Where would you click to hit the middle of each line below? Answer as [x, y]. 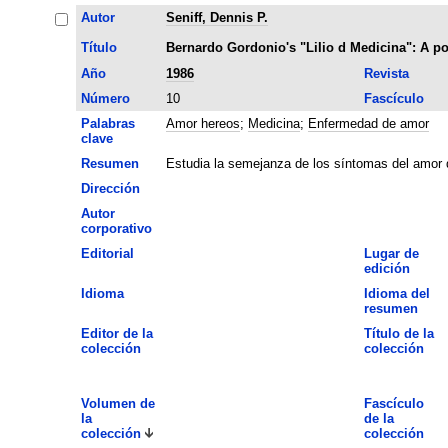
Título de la [398, 333]
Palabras [107, 123]
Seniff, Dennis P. [216, 17]
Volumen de [117, 403]
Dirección [110, 188]
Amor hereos [202, 123]
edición [386, 268]
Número [105, 98]
